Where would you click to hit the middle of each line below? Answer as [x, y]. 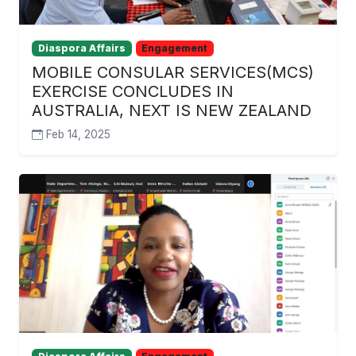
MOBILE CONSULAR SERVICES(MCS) [173, 73]
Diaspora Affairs [81, 48]
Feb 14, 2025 [78, 135]
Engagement [175, 48]
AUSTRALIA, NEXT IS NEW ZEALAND [172, 111]
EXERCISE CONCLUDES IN [133, 92]
